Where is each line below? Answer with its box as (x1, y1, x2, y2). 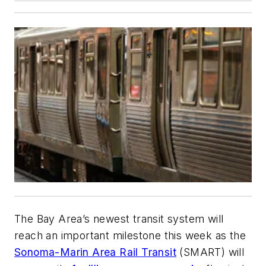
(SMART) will (176, 246, 245, 259)
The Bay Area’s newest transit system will (14, 213, 224, 226)
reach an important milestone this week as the (14, 229, 246, 242)
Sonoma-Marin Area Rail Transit (14, 246, 176, 259)
